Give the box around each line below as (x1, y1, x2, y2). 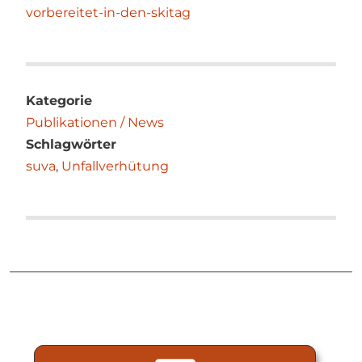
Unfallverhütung (61, 158, 169, 174)
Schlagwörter (26, 136, 116, 152)
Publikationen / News (26, 114, 164, 130)
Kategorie (26, 92, 92, 108)
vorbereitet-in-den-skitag (26, 4, 191, 20)
